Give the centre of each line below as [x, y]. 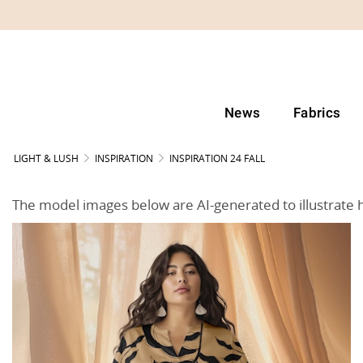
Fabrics [317, 113]
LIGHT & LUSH [46, 158]
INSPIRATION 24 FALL [217, 158]
